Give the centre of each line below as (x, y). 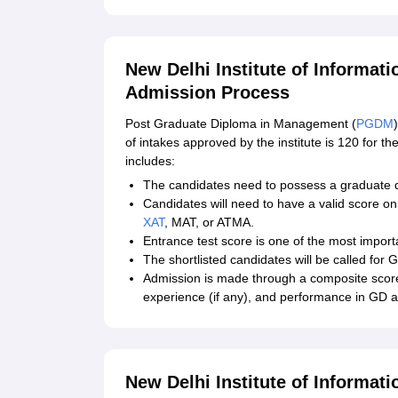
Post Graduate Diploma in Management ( (241, 124)
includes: (150, 161)
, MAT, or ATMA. (209, 223)
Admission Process (207, 93)
